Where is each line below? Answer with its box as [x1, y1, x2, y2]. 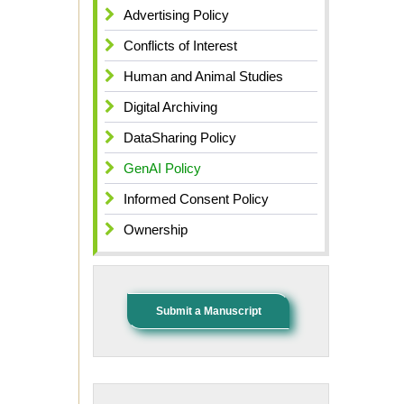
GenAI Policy [124, 161, 201, 177]
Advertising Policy [124, 7, 229, 23]
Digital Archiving [124, 99, 217, 115]
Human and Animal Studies [124, 69, 283, 85]
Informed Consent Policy [124, 191, 269, 207]
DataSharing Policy [124, 130, 236, 146]
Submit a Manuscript [155, 304, 262, 317]
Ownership [124, 222, 188, 238]
